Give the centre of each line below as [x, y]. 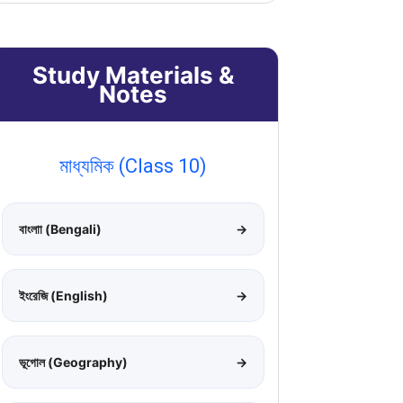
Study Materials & [133, 75]
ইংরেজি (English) [63, 295]
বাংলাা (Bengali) [60, 228]
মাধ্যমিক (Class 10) [133, 166]
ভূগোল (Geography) [73, 362]
